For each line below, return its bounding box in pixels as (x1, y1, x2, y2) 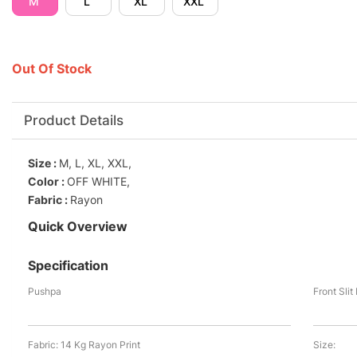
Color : (27, 175, 67, 189)
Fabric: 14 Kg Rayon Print (27, 339, 140, 351)
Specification (27, 257, 108, 274)
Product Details (23, 112, 124, 129)
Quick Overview (27, 218, 127, 235)
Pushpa (27, 285, 64, 298)
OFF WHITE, (66, 175, 130, 189)
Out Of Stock (11, 61, 92, 77)
